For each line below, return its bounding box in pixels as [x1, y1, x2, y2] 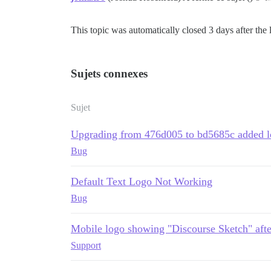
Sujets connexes [71, 67, 148, 80]
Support [71, 240, 101, 250]
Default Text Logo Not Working [71, 175, 212, 188]
